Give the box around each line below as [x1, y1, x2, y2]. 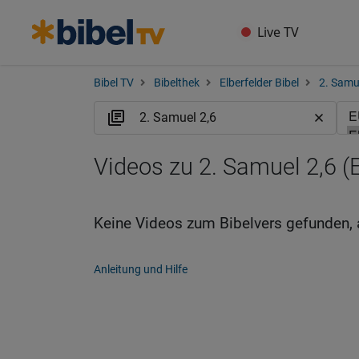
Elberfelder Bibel [220, 76, 299, 90]
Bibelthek [154, 76, 200, 90]
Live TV [257, 23, 300, 41]
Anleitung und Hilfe [94, 263, 188, 276]
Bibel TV [94, 76, 134, 90]
